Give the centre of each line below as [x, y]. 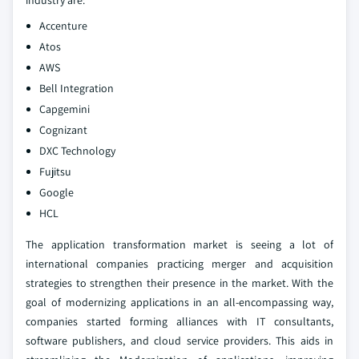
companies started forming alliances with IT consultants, [179, 322]
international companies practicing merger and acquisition [179, 264]
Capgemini [65, 109]
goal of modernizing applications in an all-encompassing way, [179, 303]
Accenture [63, 26]
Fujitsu [55, 172]
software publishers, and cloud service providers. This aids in [179, 341]
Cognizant [63, 130]
